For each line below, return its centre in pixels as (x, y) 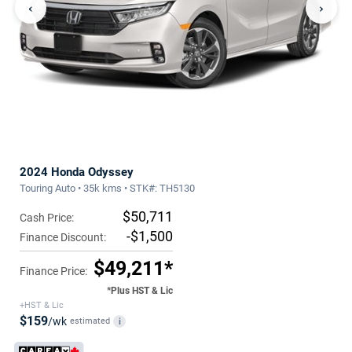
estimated (90, 321)
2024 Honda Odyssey (77, 172)
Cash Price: (47, 218)
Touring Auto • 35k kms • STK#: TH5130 (107, 188)
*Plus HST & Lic (140, 291)
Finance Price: (53, 271)
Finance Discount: (63, 237)
